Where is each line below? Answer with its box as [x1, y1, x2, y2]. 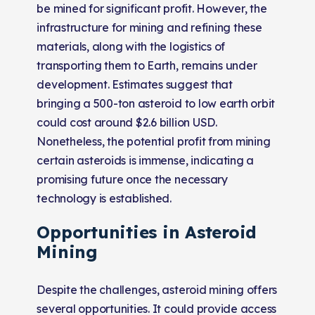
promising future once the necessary [37, 172, 228, 186]
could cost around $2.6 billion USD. [37, 115, 217, 129]
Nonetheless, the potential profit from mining [37, 134, 271, 148]
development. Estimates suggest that [37, 77, 233, 91]
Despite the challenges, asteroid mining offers [37, 282, 278, 297]
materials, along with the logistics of [37, 39, 226, 53]
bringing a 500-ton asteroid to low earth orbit [37, 96, 276, 110]
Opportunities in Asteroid [37, 221, 257, 243]
